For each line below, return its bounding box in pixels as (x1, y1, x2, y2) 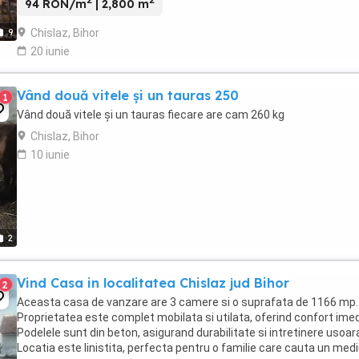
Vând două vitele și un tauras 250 (17, 87, 239, 103)
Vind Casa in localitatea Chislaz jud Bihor (17, 274, 289, 291)
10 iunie (30, 147, 70, 161)
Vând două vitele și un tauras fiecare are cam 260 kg (17, 107, 284, 121)
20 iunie (30, 44, 70, 58)
